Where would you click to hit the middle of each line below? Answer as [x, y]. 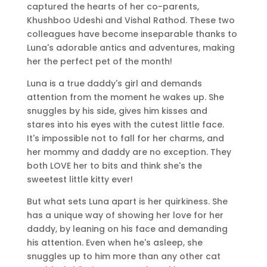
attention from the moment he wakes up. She [125, 97]
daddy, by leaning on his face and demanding [127, 229]
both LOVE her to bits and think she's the [114, 166]
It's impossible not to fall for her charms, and [125, 139]
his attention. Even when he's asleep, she [114, 243]
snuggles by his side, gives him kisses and [117, 111]
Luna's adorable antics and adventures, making [131, 48]
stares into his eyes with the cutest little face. [125, 125]
